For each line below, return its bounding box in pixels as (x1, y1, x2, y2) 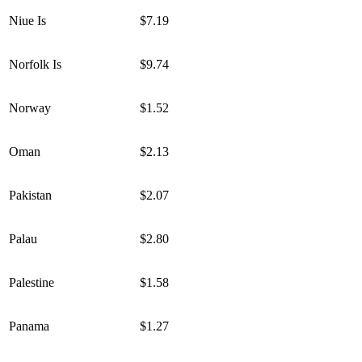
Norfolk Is (9, 57, 61, 72)
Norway (9, 101, 51, 116)
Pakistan (9, 188, 52, 203)
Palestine (9, 276, 54, 290)
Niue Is (9, 14, 46, 28)
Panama (9, 319, 49, 334)
